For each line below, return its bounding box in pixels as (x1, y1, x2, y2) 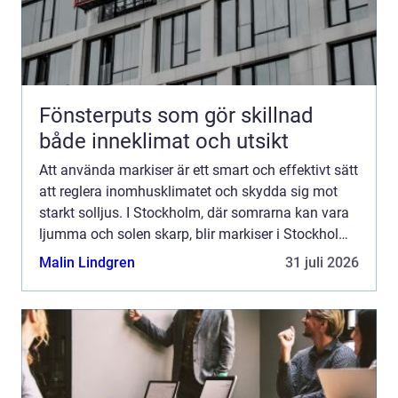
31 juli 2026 (285, 254, 359, 272)
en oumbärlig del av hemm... (39, 247, 217, 265)
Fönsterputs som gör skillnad (39, 103, 314, 129)
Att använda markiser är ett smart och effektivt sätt (39, 162, 358, 179)
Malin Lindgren (39, 254, 135, 272)
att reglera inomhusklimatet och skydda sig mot (39, 183, 338, 201)
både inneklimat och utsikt (39, 129, 289, 155)
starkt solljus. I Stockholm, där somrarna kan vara (39, 204, 349, 222)
